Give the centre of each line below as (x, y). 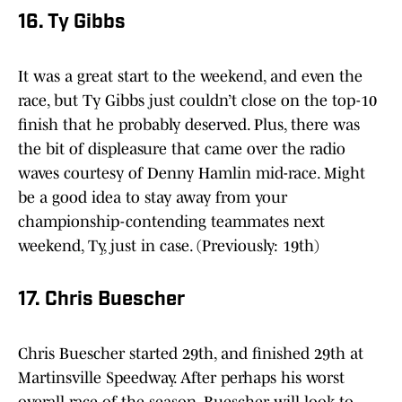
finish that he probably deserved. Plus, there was (189, 125)
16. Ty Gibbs (72, 23)
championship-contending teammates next (171, 222)
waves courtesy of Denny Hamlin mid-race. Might (192, 174)
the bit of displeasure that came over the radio (182, 149)
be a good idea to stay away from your (153, 198)
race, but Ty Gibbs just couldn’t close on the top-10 (197, 101)
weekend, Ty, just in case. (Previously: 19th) (169, 246)
